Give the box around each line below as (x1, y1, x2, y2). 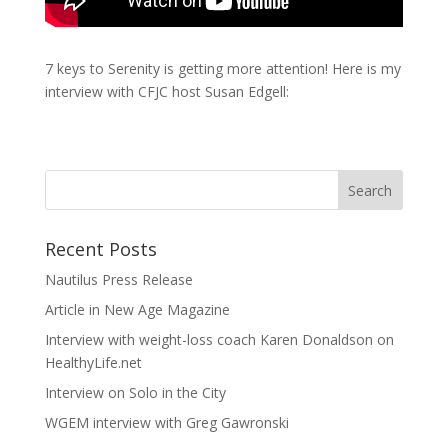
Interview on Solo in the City (44, 382, 226, 402)
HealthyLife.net (44, 352, 142, 372)
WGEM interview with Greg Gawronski (44, 412, 289, 432)
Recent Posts (44, 236, 157, 261)
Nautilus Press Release (44, 269, 193, 289)
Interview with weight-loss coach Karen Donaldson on (44, 329, 394, 349)
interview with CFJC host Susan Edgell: (44, 81, 289, 101)
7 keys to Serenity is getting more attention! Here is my (44, 58, 401, 78)
